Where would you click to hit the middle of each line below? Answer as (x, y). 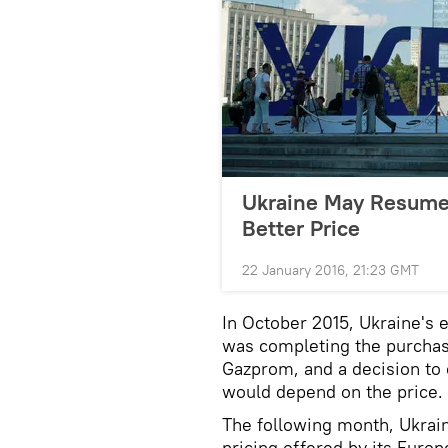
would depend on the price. (332, 391)
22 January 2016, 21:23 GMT (330, 270)
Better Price (301, 228)
